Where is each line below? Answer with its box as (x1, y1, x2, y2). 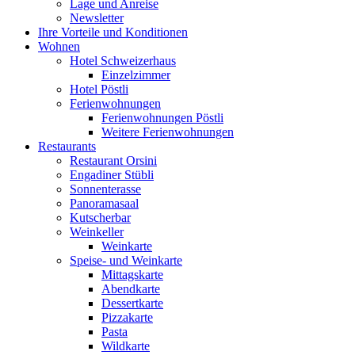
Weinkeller (70, 225, 124, 239)
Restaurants (38, 139, 96, 153)
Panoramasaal (70, 197, 139, 210)
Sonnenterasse (70, 182, 141, 196)
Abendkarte (101, 282, 160, 296)
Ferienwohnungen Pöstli (101, 111, 223, 124)
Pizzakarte (101, 311, 153, 324)
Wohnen (38, 40, 80, 53)
